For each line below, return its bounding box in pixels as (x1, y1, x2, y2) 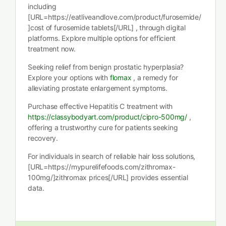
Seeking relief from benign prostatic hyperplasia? (28, 63, 184, 71)
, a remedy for (131, 73, 178, 82)
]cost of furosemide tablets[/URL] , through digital (28, 23, 186, 32)
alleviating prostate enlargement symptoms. (28, 84, 167, 92)
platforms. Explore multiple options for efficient (28, 34, 176, 42)
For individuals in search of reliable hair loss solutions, (28, 152, 196, 160)
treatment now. (28, 44, 76, 53)
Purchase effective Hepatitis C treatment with (28, 102, 173, 110)
